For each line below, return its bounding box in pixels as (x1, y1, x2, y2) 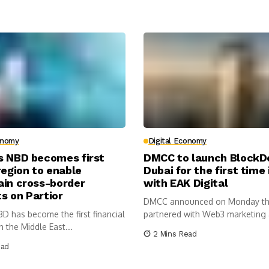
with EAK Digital (144, 177, 228, 190)
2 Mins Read (153, 229, 197, 239)
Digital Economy (148, 136, 207, 146)
